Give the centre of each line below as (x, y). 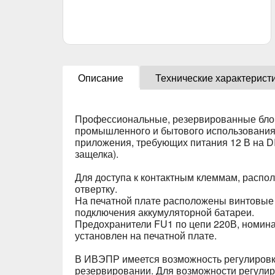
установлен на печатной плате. (146, 235)
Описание (101, 78)
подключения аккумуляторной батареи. (165, 212)
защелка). (97, 154)
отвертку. (96, 189)
